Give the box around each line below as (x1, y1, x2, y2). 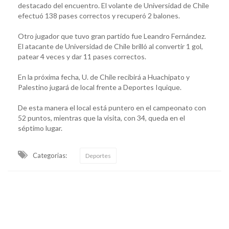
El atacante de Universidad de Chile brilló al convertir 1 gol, (18, 41, 203, 51)
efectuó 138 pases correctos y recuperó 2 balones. (18, 11, 180, 20)
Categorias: (33, 151, 67, 159)
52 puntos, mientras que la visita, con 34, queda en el (18, 113, 185, 122)
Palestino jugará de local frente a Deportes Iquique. (18, 82, 181, 91)
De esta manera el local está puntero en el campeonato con (18, 103, 206, 112)
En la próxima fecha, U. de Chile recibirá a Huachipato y (18, 72, 190, 81)
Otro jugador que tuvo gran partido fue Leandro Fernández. (18, 31, 206, 40)
